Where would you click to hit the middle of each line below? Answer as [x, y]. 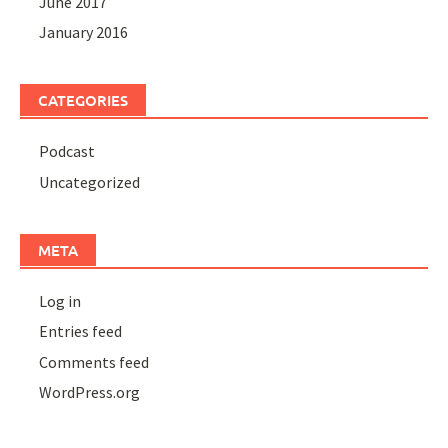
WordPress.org [90, 392]
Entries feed [81, 331]
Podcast [67, 151]
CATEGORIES [83, 100]
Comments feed [94, 361]
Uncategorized [90, 181]
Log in [60, 300]
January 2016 [84, 32]
